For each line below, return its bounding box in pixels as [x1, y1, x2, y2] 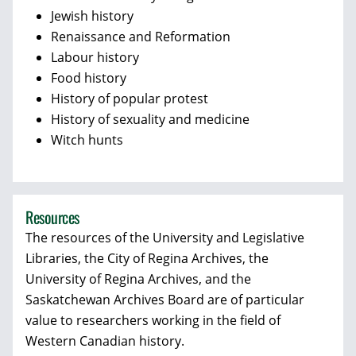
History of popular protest [51, 90, 208, 107]
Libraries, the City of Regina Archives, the [25, 250, 269, 267]
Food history [51, 69, 126, 87]
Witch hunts [51, 131, 123, 149]
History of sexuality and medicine [51, 110, 250, 128]
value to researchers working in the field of [25, 311, 281, 329]
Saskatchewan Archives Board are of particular [25, 291, 304, 308]
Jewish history [51, 7, 133, 25]
